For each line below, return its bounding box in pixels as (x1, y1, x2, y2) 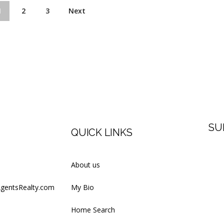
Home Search (71, 205, 115, 215)
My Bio (71, 182, 94, 192)
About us (71, 160, 100, 170)
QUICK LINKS (71, 126, 132, 139)
